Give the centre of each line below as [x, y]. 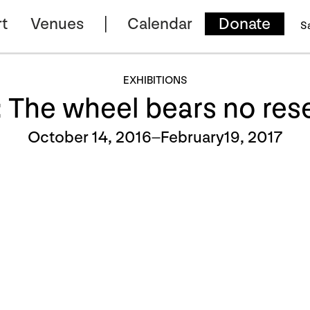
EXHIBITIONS [155, 81]
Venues [57, 24]
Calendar [160, 24]
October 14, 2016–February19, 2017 [155, 137]
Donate [245, 24]
